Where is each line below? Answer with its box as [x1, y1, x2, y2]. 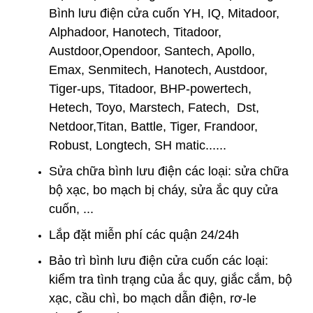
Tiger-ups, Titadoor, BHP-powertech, [49, 82, 252, 96]
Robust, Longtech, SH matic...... [49, 138, 226, 152]
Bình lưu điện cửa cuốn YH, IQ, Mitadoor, [49, 6, 279, 20]
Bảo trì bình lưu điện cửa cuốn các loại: [49, 254, 268, 268]
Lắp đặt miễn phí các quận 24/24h [49, 228, 239, 242]
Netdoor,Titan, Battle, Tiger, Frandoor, [49, 119, 258, 133]
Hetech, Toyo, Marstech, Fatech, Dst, [49, 101, 259, 115]
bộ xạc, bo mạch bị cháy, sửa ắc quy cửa [49, 183, 278, 197]
